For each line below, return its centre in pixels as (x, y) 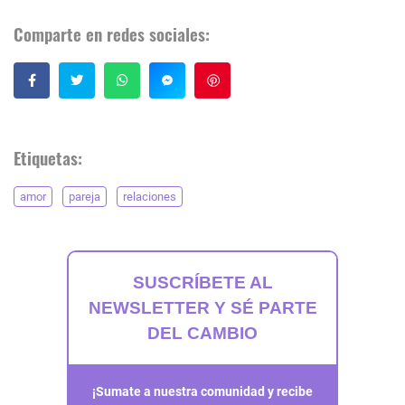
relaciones (150, 196)
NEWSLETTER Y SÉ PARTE (202, 307)
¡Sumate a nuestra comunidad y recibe (202, 391)
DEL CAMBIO (202, 333)
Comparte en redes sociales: (112, 33)
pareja (85, 196)
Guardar (256, 80)
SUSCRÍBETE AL (202, 282)
